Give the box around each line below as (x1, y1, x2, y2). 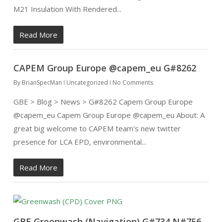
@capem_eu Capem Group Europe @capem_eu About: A (13, 110, 205, 120)
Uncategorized (66, 78, 108, 87)
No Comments (112, 78, 153, 87)
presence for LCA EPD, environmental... (13, 137, 146, 147)
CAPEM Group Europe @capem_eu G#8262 (13, 62, 196, 74)
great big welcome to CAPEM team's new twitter (13, 123, 181, 133)
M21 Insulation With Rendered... (13, 4, 121, 14)
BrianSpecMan (21, 78, 62, 87)
